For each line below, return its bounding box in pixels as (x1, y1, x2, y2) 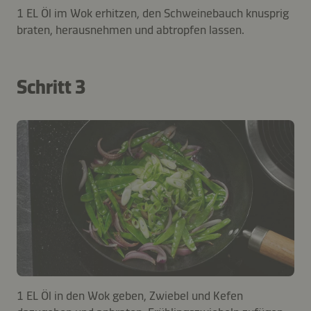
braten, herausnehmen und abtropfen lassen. (17, 22, 244, 37)
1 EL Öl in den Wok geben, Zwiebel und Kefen (17, 287, 243, 303)
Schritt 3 (17, 75, 85, 99)
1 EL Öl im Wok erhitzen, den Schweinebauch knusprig (17, 5, 289, 21)
